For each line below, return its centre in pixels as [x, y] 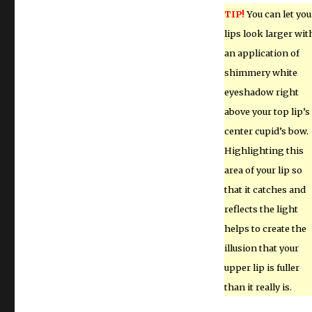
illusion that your [261, 248]
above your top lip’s [267, 111]
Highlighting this [264, 150]
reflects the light [261, 209]
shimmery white [260, 72]
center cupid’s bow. [266, 131]
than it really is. [258, 287]
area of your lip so [263, 170]
